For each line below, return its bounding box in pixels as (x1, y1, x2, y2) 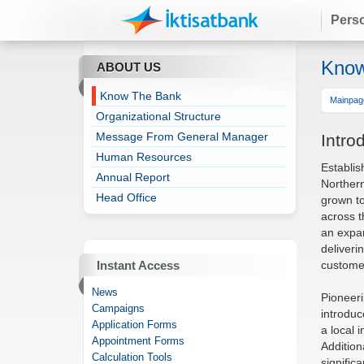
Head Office (96, 191, 158, 204)
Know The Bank (100, 89, 182, 102)
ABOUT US (97, 60, 161, 74)
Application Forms (92, 318, 178, 331)
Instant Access (97, 258, 180, 272)
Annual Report (96, 171, 171, 184)
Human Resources (96, 150, 193, 163)
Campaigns (92, 302, 145, 314)
